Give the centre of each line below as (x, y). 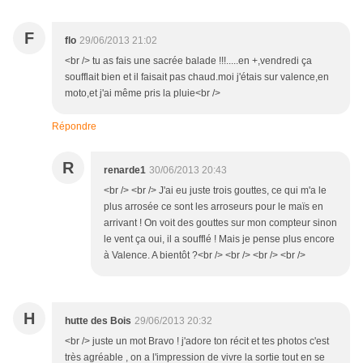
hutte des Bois (98, 321)
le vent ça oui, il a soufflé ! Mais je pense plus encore (219, 239)
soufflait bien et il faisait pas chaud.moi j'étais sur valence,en (197, 77)
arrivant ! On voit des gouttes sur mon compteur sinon (220, 223)
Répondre (74, 127)
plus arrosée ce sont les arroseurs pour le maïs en (214, 207)
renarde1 (125, 171)
